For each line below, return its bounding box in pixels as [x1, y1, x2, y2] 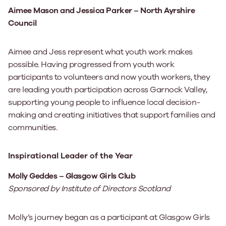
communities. [8, 122, 58, 133]
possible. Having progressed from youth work [8, 59, 175, 70]
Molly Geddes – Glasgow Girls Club [8, 171, 136, 182]
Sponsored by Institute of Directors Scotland [8, 183, 171, 194]
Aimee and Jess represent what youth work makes [8, 46, 193, 58]
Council [8, 18, 37, 29]
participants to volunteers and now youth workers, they [8, 72, 210, 83]
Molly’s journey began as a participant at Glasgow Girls [8, 212, 210, 223]
